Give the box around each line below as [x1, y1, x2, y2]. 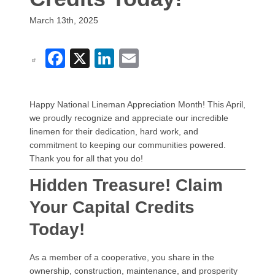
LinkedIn [114, 45, 189, 68]
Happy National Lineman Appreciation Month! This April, [29, 99, 246, 109]
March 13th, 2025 [29, 15, 98, 25]
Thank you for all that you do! [29, 153, 145, 163]
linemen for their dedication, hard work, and [29, 126, 198, 136]
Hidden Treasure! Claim [29, 175, 223, 195]
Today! [29, 219, 85, 239]
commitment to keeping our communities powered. [29, 139, 226, 150]
